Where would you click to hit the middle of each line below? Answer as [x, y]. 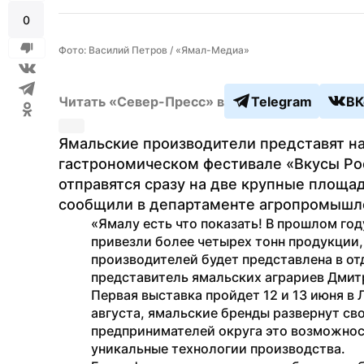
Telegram [282, 101]
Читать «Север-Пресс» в [141, 101]
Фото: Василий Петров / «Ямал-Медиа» [154, 50]
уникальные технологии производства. [218, 349]
